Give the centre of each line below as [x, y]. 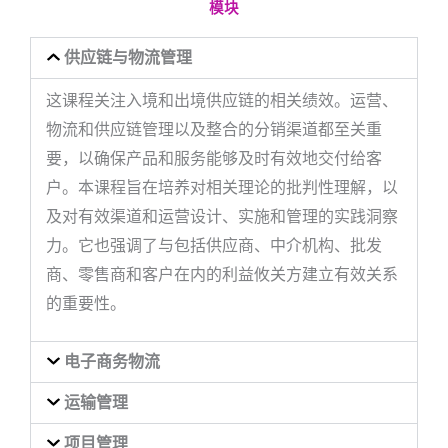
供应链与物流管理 [127, 57]
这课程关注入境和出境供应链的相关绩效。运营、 [222, 100]
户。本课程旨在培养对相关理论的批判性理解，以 [222, 187]
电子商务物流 [111, 361]
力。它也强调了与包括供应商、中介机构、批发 [214, 245]
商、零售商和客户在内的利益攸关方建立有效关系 [222, 274]
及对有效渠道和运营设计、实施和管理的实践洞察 [222, 216]
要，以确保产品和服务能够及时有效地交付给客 [214, 158]
